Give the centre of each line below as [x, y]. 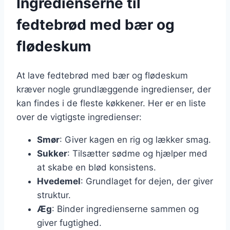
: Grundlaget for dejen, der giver [147, 181]
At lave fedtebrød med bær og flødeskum [102, 76]
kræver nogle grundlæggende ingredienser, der [114, 90]
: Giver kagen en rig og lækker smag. [135, 140]
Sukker [52, 154]
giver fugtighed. [69, 223]
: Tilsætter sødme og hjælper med [137, 154]
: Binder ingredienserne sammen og [125, 209]
